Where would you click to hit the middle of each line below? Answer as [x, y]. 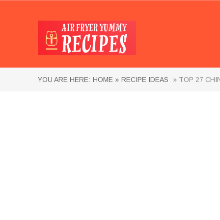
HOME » [106, 80]
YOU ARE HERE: [64, 80]
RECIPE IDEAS [145, 80]
